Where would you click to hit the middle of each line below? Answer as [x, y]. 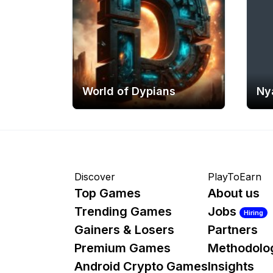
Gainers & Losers [124, 230]
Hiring [253, 212]
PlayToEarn [235, 177]
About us [234, 193]
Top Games [108, 193]
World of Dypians [129, 91]
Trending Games [123, 212]
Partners [233, 230]
